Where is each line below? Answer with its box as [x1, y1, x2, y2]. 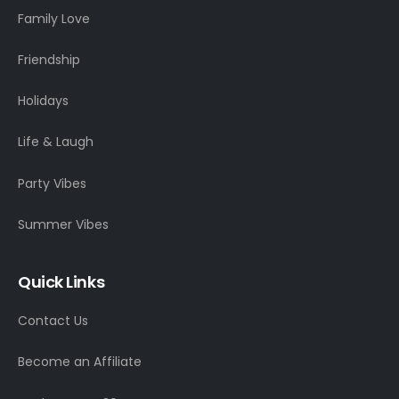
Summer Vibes [18, 215, 109, 233]
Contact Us [18, 312, 88, 330]
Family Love [18, 9, 90, 28]
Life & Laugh [18, 133, 94, 151]
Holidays [18, 92, 69, 110]
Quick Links [18, 271, 105, 294]
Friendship [18, 50, 80, 69]
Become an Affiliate [18, 353, 142, 371]
